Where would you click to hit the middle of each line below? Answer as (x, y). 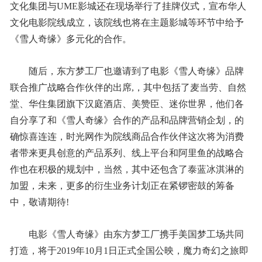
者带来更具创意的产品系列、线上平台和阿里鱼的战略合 (127, 153)
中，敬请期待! (39, 202)
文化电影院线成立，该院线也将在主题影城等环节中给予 (127, 23)
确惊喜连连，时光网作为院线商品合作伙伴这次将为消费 (127, 137)
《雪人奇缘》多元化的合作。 (70, 39)
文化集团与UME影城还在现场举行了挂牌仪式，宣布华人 (128, 6)
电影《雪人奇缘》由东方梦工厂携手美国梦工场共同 (136, 234)
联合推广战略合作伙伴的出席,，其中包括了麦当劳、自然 (128, 87)
